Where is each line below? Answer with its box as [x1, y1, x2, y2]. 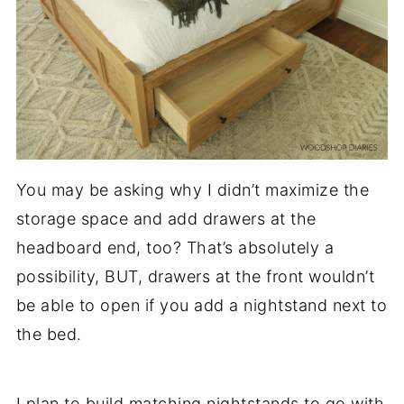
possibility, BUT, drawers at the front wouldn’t [15, 267, 375, 287]
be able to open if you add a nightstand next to [15, 296, 388, 316]
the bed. [15, 325, 82, 344]
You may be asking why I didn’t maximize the [15, 180, 370, 200]
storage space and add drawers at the [15, 209, 317, 229]
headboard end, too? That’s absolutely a [15, 238, 335, 258]
